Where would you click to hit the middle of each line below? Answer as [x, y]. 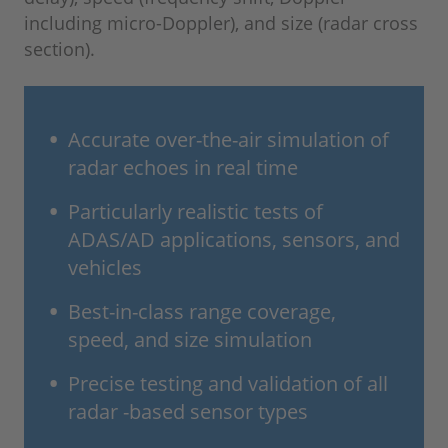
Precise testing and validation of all [228, 384]
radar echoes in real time [183, 168]
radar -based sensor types [188, 412]
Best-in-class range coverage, [202, 312]
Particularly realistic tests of [195, 212]
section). [59, 49]
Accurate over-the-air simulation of [228, 140]
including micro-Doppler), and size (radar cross [221, 23]
